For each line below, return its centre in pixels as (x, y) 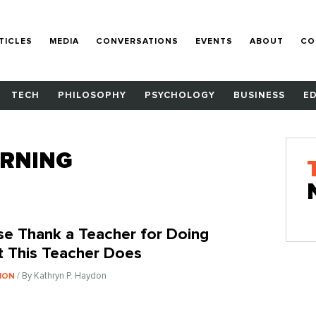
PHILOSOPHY (92, 96)
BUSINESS (259, 96)
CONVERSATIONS (138, 41)
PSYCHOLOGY (180, 96)
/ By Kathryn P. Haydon (62, 276)
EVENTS (214, 41)
